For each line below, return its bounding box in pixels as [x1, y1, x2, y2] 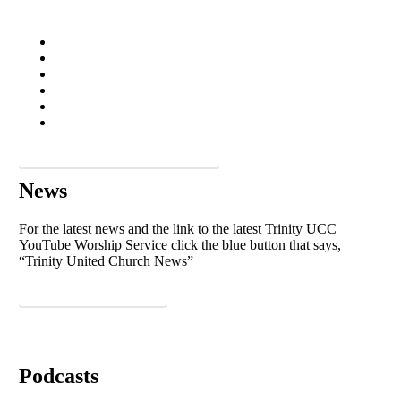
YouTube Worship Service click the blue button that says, [19, 237, 342, 253]
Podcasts [19, 363, 99, 388]
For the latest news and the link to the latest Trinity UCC [19, 221, 337, 237]
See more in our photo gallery [56, 148, 183, 161]
